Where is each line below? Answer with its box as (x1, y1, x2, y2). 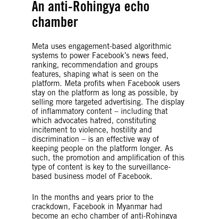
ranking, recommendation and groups (32, 60, 158, 69)
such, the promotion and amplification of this (32, 153, 184, 162)
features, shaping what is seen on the (32, 69, 158, 79)
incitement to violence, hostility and (32, 125, 152, 134)
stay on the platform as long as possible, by (32, 88, 178, 97)
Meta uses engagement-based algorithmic (32, 42, 172, 51)
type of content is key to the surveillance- (32, 162, 171, 172)
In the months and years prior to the (32, 193, 153, 202)
